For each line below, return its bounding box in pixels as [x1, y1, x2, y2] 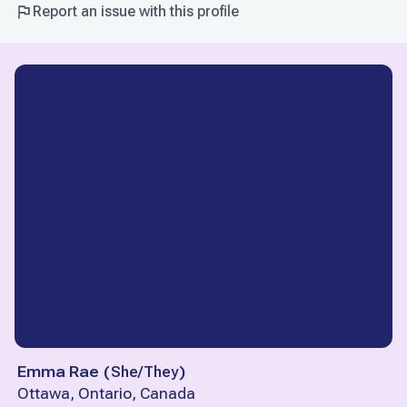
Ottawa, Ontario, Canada [17, 385, 195, 403]
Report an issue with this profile [33, 3, 239, 21]
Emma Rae [17, 362, 99, 382]
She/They [111, 362, 178, 382]
